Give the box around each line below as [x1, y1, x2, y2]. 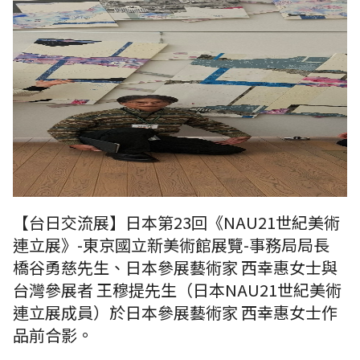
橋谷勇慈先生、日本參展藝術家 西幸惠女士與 [13, 256, 337, 280]
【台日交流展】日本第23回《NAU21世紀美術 [13, 211, 340, 235]
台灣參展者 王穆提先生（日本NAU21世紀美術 [13, 278, 342, 302]
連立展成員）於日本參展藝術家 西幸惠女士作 [13, 301, 337, 325]
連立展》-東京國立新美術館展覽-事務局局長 [13, 233, 329, 257]
